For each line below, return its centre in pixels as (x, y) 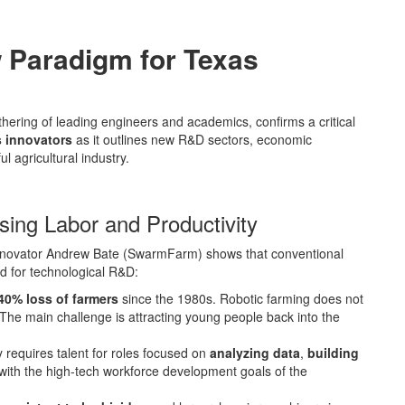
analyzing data (255, 352)
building (333, 352)
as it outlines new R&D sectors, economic (192, 139)
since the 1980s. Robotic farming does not (241, 298)
